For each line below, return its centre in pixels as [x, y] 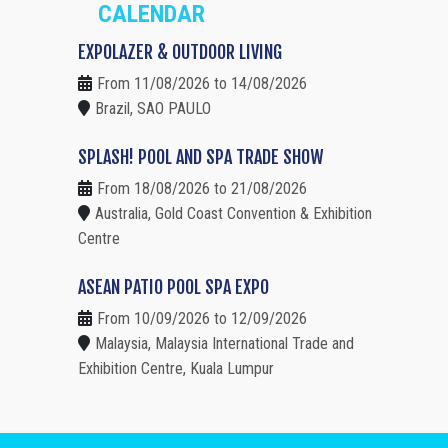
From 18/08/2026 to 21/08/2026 [202, 188]
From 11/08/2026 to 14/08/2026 [202, 83]
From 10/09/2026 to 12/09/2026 [202, 318]
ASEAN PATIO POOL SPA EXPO [173, 286]
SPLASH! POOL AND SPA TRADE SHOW [200, 156]
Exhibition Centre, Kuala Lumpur [176, 368]
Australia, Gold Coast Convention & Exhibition [233, 213]
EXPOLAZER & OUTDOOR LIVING [180, 51]
